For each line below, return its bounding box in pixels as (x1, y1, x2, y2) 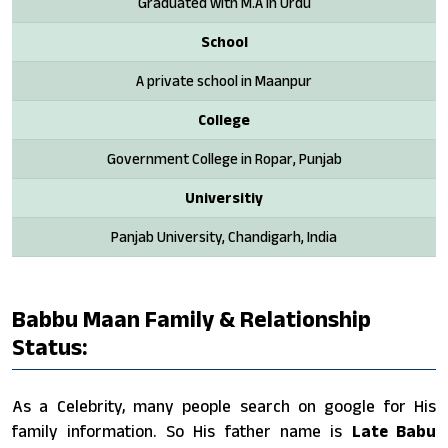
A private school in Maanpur (136, 71, 312, 89)
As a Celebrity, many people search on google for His (12, 396, 436, 415)
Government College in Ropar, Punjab (106, 149, 342, 167)
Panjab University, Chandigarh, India (111, 227, 337, 245)
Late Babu (351, 421, 436, 440)
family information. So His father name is (12, 421, 352, 440)
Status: (12, 333, 88, 360)
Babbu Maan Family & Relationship (12, 305, 371, 332)
